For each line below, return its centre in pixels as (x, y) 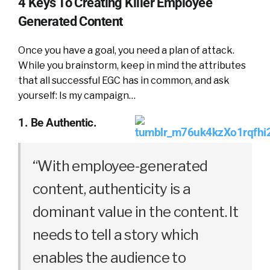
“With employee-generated (120, 166)
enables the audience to (109, 258)
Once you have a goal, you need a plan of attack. (126, 50)
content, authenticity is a (112, 189)
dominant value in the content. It (136, 212)
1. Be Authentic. (58, 123)
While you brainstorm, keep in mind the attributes (132, 65)
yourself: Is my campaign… (77, 96)
